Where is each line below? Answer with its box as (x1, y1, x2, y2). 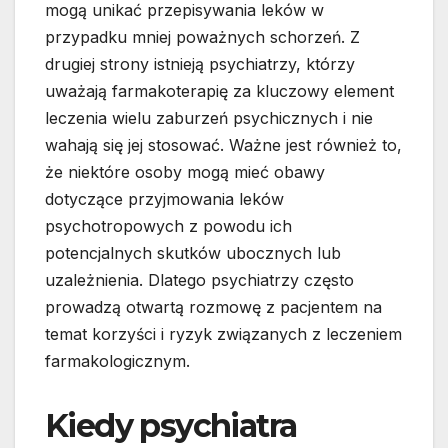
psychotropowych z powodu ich (45, 216, 292, 237)
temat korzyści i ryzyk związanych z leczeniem (45, 324, 402, 345)
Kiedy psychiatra (45, 406, 297, 446)
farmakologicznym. (45, 351, 190, 372)
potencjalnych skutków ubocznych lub (45, 243, 341, 264)
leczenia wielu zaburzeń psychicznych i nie (45, 108, 373, 129)
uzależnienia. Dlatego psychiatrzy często (45, 270, 354, 291)
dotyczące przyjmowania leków (45, 189, 284, 210)
